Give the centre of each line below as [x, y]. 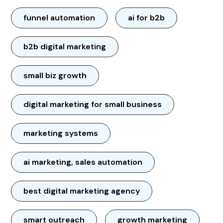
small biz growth [55, 75]
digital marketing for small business [93, 104]
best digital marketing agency [82, 191]
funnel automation [59, 17]
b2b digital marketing [65, 46]
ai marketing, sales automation [83, 162]
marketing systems [61, 133]
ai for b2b [147, 17]
